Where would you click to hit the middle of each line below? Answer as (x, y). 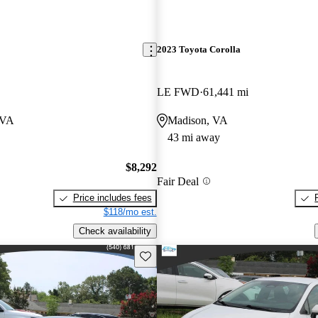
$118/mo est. (130, 212)
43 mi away (193, 137)
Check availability (115, 231)
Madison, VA (197, 120)
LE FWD (178, 92)
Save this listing (172, 255)
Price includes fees (112, 198)
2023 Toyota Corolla (198, 50)
